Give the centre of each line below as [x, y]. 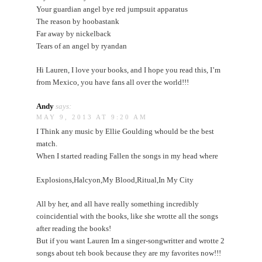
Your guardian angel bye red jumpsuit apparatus [112, 9]
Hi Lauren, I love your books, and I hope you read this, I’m [129, 70]
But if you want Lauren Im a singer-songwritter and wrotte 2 [131, 240]
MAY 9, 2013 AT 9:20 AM [92, 117]
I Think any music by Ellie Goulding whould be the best [125, 131]
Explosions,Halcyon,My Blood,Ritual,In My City [115, 180]
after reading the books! [74, 228]
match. [47, 143]
